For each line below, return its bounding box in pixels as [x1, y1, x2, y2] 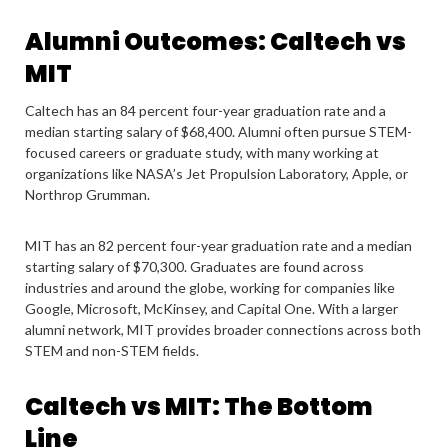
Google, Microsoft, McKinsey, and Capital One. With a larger [25, 300, 398, 317]
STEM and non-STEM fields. [25, 342, 199, 359]
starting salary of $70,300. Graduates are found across [25, 258, 364, 275]
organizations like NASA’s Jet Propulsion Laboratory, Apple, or [25, 165, 408, 182]
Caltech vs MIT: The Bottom [25, 390, 373, 423]
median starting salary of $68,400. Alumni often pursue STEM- [25, 123, 412, 140]
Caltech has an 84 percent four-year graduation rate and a [25, 102, 386, 119]
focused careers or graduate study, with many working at [25, 144, 379, 161]
